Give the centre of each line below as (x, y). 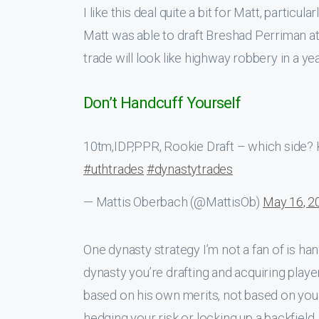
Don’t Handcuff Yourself (162, 103)
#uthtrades (114, 169)
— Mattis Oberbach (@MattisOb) (173, 202)
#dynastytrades (190, 169)
